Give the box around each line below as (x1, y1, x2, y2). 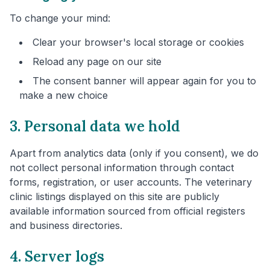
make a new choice (19, 89, 108, 102)
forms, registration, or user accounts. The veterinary (10, 176, 252, 189)
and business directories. (10, 219, 122, 232)
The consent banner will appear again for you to (33, 75, 256, 87)
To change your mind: (10, 12, 110, 25)
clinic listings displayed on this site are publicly (10, 190, 219, 203)
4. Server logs (10, 247, 104, 266)
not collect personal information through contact (10, 162, 234, 174)
